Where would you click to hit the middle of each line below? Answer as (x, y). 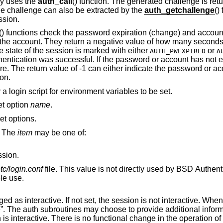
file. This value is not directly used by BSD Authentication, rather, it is (94, 169)
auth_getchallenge (179, 10)
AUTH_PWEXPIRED (177, 51)
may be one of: (59, 132)
